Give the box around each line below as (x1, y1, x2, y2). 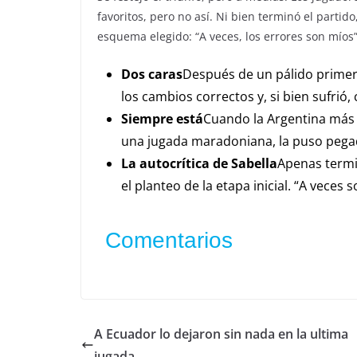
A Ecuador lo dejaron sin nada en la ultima (94, 325, 348, 343)
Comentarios (105, 228, 233, 253)
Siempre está (121, 110, 203, 127)
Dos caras (121, 65, 182, 83)
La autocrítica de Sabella (121, 155, 277, 172)
